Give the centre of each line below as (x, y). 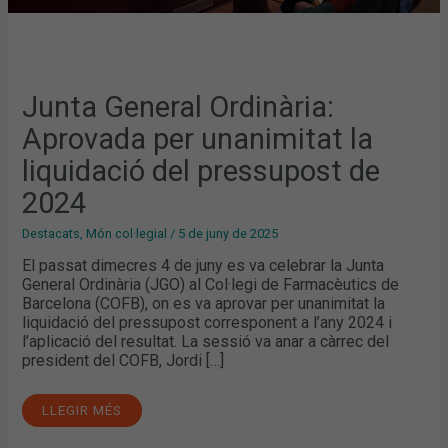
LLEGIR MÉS (82, 409)
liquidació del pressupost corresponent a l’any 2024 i (207, 322)
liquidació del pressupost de (201, 171)
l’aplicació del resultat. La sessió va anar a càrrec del (206, 341)
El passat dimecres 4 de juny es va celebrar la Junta (203, 265)
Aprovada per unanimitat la (198, 139)
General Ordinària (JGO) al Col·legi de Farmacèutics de (211, 284)
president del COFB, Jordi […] (123, 360)
